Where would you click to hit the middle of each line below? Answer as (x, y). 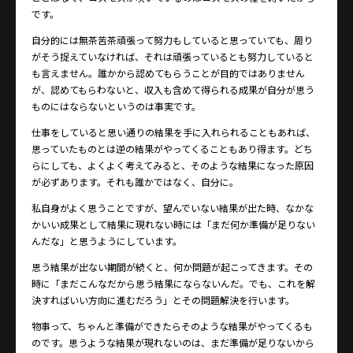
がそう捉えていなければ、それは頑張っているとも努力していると (173, 57)
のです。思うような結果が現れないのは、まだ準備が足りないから (173, 343)
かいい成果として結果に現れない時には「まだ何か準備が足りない (173, 225)
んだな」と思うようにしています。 (107, 241)
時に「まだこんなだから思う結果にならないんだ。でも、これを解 (173, 284)
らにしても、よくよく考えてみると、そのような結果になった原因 (173, 165)
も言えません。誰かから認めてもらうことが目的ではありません (168, 73)
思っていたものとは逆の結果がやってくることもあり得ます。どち (172, 149)
